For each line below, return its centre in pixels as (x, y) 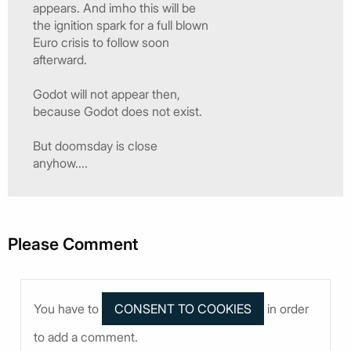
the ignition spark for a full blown (121, 25)
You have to (68, 308)
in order (288, 308)
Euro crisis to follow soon (101, 42)
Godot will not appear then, (107, 94)
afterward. (60, 59)
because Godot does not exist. (118, 111)
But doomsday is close (95, 145)
